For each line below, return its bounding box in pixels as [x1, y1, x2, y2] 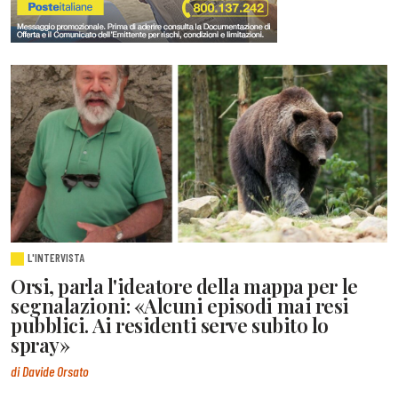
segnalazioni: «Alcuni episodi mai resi [11, 292, 349, 320]
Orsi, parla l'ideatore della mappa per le [11, 273, 358, 300]
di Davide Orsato [11, 362, 89, 379]
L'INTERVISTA [28, 251, 85, 266]
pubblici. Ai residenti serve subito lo [11, 312, 329, 339]
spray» [11, 331, 70, 359]
